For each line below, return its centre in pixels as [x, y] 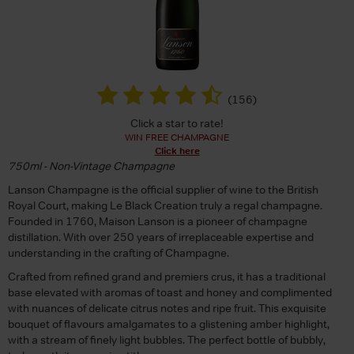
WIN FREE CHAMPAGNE [177, 137]
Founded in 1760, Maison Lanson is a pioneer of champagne [158, 221]
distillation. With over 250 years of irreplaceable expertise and [161, 237]
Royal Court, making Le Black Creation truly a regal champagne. [165, 205]
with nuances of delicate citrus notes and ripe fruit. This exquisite [167, 308]
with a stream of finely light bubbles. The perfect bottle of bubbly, [167, 339]
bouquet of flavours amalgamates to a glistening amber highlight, [169, 324]
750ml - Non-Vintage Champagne [91, 166]
